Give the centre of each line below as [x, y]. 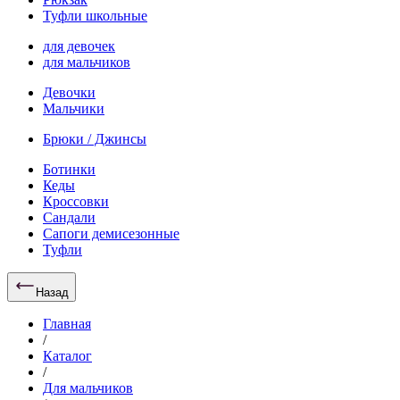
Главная [67, 324]
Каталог [67, 356]
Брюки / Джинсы [95, 139]
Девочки [69, 92]
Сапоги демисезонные [111, 233]
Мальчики [74, 108]
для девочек [79, 46]
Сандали [69, 217]
